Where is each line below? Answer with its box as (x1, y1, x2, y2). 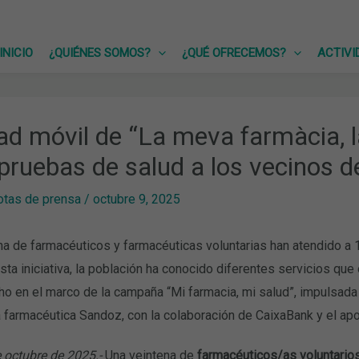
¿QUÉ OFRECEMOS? (182, 45, 286, 60)
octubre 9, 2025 (92, 191, 180, 207)
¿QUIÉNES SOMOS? (49, 45, 151, 60)
